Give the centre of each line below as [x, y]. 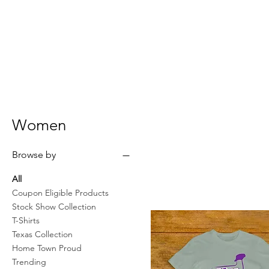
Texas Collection [42, 234]
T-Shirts [26, 220]
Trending [29, 262]
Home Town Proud [47, 248]
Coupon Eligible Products [60, 193]
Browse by [34, 155]
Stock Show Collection [54, 207]
